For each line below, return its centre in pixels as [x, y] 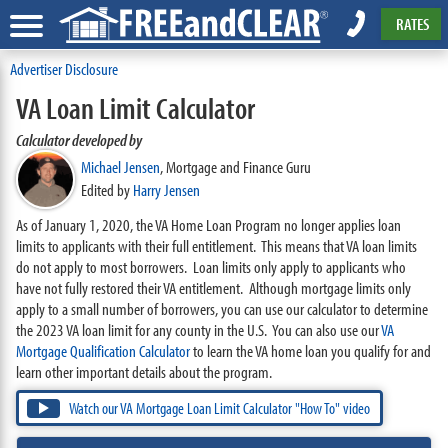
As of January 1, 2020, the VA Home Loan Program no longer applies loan [208, 224]
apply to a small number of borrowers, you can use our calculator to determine [221, 308]
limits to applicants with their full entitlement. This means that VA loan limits [216, 245]
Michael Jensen [120, 166]
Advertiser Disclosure [64, 68]
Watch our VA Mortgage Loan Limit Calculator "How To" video [219, 408]
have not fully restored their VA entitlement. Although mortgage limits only [213, 287]
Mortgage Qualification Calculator [102, 350]
